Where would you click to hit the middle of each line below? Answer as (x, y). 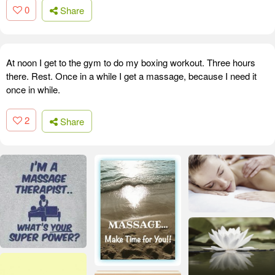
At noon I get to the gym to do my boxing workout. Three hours (131, 63)
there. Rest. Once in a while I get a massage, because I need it (131, 76)
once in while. (33, 90)
